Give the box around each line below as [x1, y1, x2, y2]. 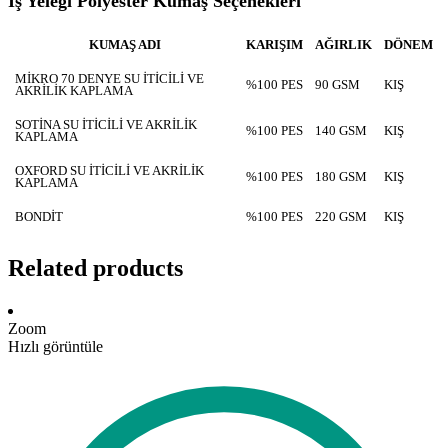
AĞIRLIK [315, 38, 372, 53]
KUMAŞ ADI [88, 38, 161, 53]
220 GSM [315, 210, 367, 225]
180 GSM [315, 170, 367, 185]
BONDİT [15, 210, 63, 225]
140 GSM [315, 124, 367, 139]
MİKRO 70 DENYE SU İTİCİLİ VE [15, 72, 204, 87]
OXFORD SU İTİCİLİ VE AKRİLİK [15, 164, 204, 179]
